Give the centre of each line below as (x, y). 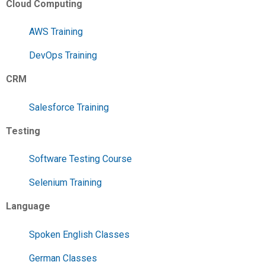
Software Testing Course (80, 159)
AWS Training (56, 32)
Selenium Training (65, 183)
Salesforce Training (69, 107)
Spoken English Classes (79, 234)
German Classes (63, 258)
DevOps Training (63, 56)
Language (28, 206)
